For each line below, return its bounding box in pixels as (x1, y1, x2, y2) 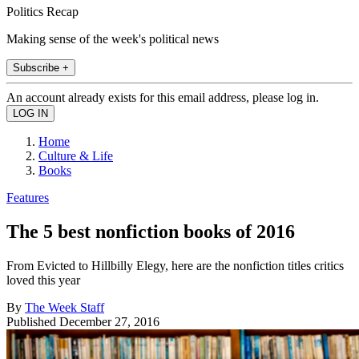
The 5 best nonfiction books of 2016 (6, 220, 295, 242)
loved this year (6, 272, 80, 287)
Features (6, 190, 49, 204)
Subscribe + (13, 61, 69, 74)
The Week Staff (25, 300, 104, 314)
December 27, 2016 (59, 314, 159, 329)
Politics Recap (6, 4, 79, 18)
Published (6, 314, 59, 329)
